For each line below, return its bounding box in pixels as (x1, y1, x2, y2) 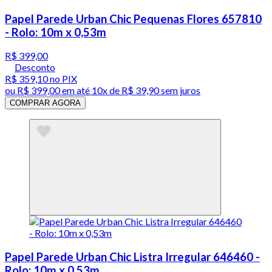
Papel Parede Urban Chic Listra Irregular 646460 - (5, 250, 260, 263)
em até (60, 84, 92, 97)
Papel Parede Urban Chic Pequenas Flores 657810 (5, 12, 262, 25)
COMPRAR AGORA (10, 98, 81, 108)
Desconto (15, 61, 55, 73)
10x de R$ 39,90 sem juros (92, 84, 200, 97)
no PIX (48, 73, 77, 85)
